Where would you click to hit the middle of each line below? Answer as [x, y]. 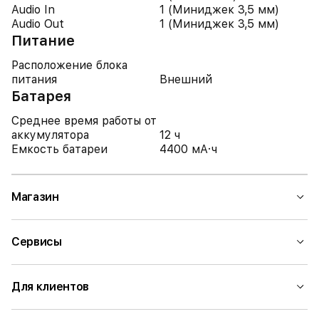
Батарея [41, 96]
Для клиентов [51, 287]
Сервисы [37, 242]
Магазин [35, 197]
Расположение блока [69, 65]
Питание [43, 41]
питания [34, 79]
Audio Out [38, 24]
